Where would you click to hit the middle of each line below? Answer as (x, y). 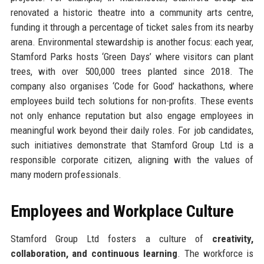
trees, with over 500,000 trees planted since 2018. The (132, 71)
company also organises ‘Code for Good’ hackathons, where (132, 86)
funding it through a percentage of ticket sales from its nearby (132, 27)
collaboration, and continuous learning (94, 253)
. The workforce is (215, 253)
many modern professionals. (66, 174)
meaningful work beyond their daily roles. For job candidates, (132, 130)
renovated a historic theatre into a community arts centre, (132, 12)
